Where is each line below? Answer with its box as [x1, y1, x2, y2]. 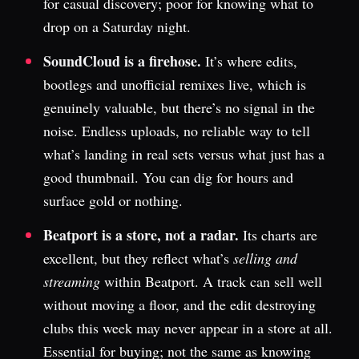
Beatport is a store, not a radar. [43, 224, 239, 245]
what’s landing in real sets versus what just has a [43, 144, 325, 163]
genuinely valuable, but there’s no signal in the [43, 98, 315, 117]
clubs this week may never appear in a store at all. [43, 318, 333, 337]
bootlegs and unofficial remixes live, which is [43, 75, 306, 94]
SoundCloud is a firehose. [43, 50, 201, 71]
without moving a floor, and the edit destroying [43, 295, 316, 314]
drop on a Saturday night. [43, 17, 191, 36]
